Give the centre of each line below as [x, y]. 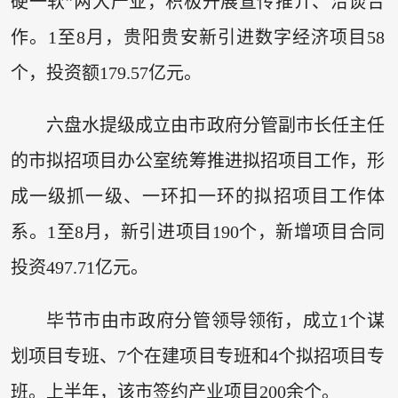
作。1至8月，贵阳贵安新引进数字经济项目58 [198, 37]
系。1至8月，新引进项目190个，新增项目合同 [198, 232]
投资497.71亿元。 [79, 268]
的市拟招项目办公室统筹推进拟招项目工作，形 [198, 161]
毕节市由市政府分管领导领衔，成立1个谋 [215, 320]
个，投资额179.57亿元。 [106, 72]
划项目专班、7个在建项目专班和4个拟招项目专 [198, 356]
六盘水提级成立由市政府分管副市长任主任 [215, 126]
